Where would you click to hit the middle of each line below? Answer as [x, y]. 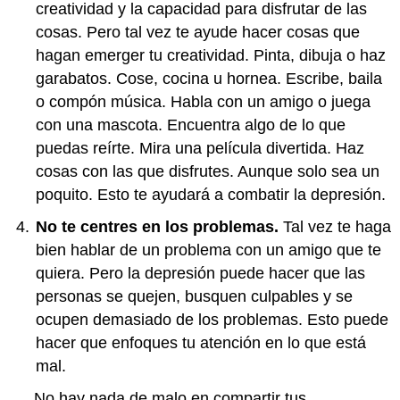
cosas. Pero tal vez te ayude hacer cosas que [198, 32]
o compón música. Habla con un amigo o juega [203, 102]
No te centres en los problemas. [159, 227]
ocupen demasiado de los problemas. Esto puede [212, 320]
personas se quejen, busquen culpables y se [194, 296]
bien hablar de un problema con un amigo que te [208, 250]
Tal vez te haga [337, 227]
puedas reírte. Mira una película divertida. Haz [200, 148]
